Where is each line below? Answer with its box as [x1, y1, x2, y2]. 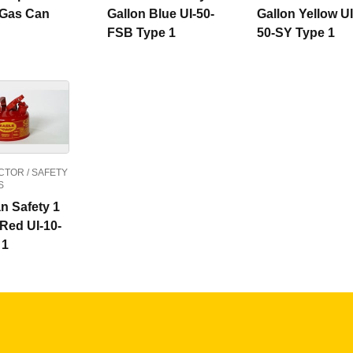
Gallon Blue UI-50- [107, 6, 214, 20]
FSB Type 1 [107, 25, 176, 39]
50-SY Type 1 [257, 25, 335, 39]
